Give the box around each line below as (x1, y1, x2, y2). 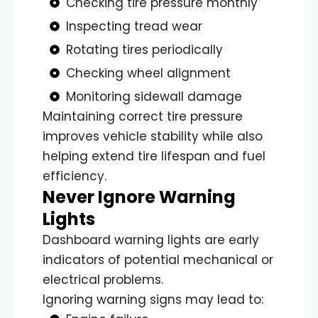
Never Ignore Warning (43, 185, 236, 209)
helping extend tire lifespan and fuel (43, 147, 265, 165)
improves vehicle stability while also (43, 127, 263, 145)
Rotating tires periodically (65, 40, 223, 58)
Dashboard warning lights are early (43, 231, 259, 248)
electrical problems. (43, 270, 163, 288)
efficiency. (43, 167, 106, 185)
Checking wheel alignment (65, 64, 231, 82)
